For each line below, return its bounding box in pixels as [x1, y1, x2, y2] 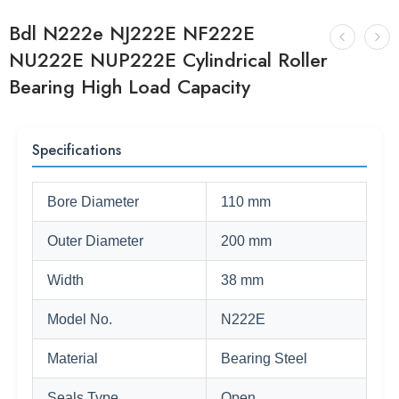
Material [47, 351, 98, 366]
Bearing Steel [221, 351, 307, 366]
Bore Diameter [47, 194, 139, 209]
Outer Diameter [47, 233, 143, 248]
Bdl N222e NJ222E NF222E [9, 20, 255, 47]
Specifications [32, 140, 121, 160]
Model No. [47, 312, 112, 327]
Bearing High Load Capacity [9, 73, 250, 101]
